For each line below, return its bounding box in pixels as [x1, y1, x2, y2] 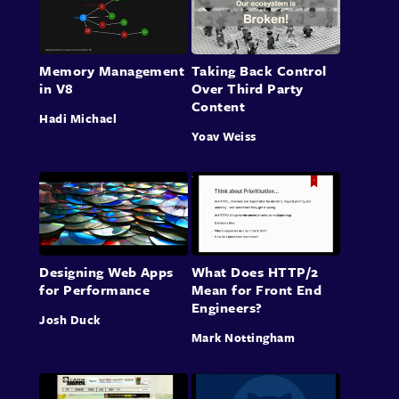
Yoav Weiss [191, 127, 256, 146]
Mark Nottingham [191, 329, 295, 347]
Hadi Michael [39, 110, 118, 128]
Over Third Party [191, 78, 304, 99]
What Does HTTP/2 [191, 262, 319, 282]
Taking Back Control [191, 61, 327, 81]
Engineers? [191, 297, 263, 318]
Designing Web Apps [39, 262, 174, 282]
